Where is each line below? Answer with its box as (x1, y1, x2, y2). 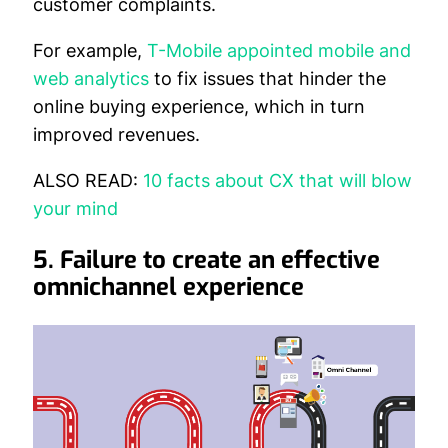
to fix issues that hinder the (149, 68, 386, 89)
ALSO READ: (33, 170, 138, 191)
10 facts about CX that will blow (143, 170, 412, 191)
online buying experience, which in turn (33, 96, 365, 117)
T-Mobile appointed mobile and (147, 40, 411, 61)
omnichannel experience (33, 271, 304, 303)
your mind (33, 198, 118, 219)
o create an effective (152, 244, 380, 276)
